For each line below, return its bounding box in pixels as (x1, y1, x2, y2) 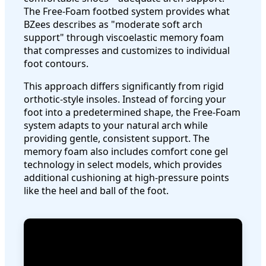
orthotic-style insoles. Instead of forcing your (24, 93, 226, 106)
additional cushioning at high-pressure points (24, 171, 229, 185)
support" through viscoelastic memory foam (24, 31, 224, 45)
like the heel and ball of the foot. (24, 184, 169, 198)
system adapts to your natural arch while (24, 119, 208, 132)
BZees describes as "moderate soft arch (24, 18, 202, 31)
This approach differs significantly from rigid (24, 80, 224, 93)
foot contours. (24, 57, 88, 71)
